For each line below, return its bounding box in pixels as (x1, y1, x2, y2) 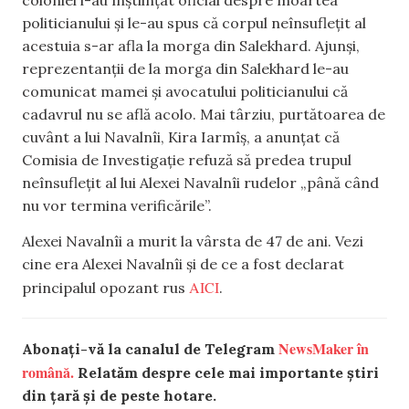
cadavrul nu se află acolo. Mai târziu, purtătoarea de (22, 104, 385, 123)
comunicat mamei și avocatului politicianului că (22, 81, 348, 100)
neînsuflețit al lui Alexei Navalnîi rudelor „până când (22, 173, 379, 192)
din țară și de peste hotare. (22, 386, 216, 405)
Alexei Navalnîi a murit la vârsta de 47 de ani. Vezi (22, 232, 363, 251)
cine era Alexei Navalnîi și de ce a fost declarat (22, 255, 344, 274)
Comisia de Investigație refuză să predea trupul (22, 150, 351, 169)
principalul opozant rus (22, 278, 189, 298)
